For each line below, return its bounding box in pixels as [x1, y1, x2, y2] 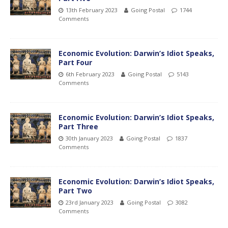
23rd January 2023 [66, 198, 113, 206]
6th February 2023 [66, 70, 115, 78]
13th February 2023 [66, 6, 118, 14]
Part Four [59, 57, 92, 67]
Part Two [59, 185, 92, 195]
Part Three [59, 121, 98, 131]
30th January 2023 [66, 134, 113, 142]
